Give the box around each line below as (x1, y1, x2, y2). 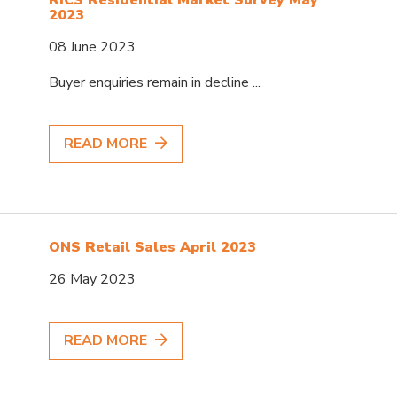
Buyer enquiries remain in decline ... (49, 72, 261, 92)
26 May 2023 (49, 269, 136, 289)
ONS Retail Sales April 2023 (49, 237, 257, 257)
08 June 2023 (49, 36, 136, 57)
